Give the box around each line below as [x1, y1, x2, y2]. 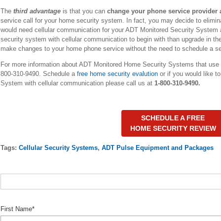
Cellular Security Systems [18, 144, 98, 151]
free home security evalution [76, 70, 158, 77]
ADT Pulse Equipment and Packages [101, 144, 214, 151]
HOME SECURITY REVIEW [130, 124, 216, 132]
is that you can [60, 7, 105, 15]
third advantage [13, 7, 61, 15]
